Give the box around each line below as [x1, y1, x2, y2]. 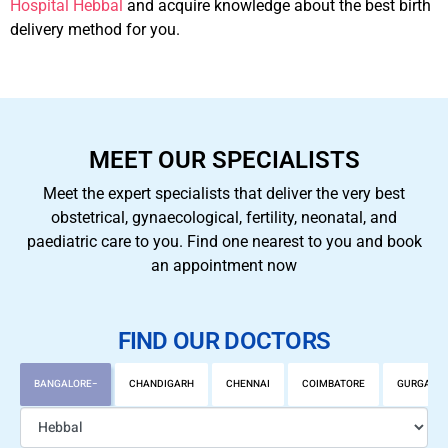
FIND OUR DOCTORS [117, 326, 331, 355]
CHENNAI [226, 376, 270, 391]
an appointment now [151, 255, 297, 275]
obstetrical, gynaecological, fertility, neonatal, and [51, 207, 397, 227]
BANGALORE [34, 376, 92, 391]
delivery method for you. [10, 19, 180, 39]
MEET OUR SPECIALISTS [88, 145, 360, 174]
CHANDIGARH [129, 376, 194, 391]
